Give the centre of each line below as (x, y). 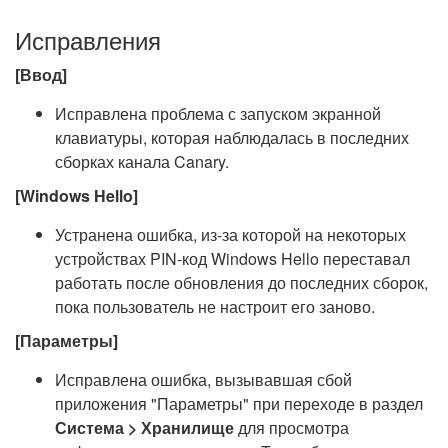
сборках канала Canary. (142, 161)
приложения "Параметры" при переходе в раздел (239, 403)
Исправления (88, 39)
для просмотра (291, 427)
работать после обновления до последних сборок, (241, 282)
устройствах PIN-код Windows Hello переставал (232, 258)
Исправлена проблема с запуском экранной (218, 113)
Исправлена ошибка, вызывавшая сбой (203, 379)
